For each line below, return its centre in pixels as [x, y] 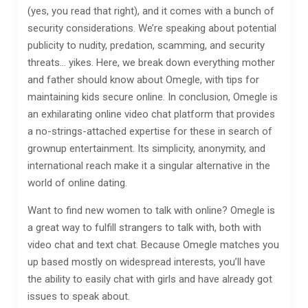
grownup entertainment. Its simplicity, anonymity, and [146, 148]
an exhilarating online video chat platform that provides [151, 114]
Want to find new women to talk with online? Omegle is [151, 210]
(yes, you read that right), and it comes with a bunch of [151, 11]
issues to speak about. [79, 296]
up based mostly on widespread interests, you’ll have [146, 262]
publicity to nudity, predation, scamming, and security [146, 45]
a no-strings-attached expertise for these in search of [150, 131]
